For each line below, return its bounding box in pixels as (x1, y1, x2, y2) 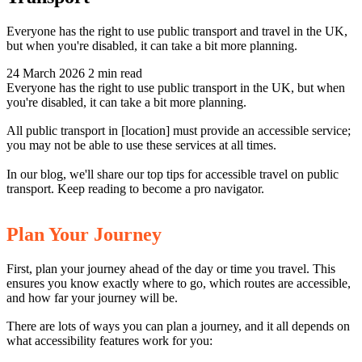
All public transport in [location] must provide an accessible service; (6, 124, 351, 138)
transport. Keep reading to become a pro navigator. (6, 182, 264, 196)
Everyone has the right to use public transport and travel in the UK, (6, 23, 347, 38)
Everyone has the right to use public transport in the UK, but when (6, 80, 345, 95)
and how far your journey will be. (6, 290, 178, 305)
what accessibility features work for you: (6, 334, 213, 348)
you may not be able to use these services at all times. (6, 138, 276, 153)
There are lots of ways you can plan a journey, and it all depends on (6, 319, 350, 334)
